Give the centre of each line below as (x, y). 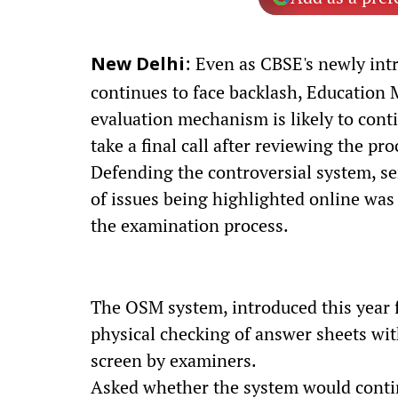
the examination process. (190, 225)
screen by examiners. (174, 360)
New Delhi (138, 66)
